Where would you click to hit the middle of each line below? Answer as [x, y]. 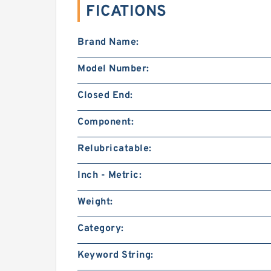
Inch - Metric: [109, 175]
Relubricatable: [115, 149]
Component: [106, 122]
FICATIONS [126, 12]
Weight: [95, 202]
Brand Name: [108, 42]
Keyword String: [116, 255]
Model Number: [113, 69]
